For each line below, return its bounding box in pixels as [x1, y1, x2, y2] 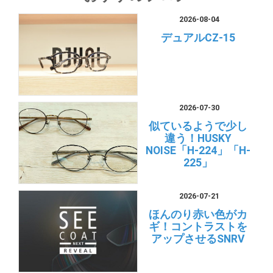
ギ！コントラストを [148, 220, 247, 233]
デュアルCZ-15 [160, 31, 235, 44]
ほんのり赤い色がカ [148, 208, 247, 221]
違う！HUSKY [164, 132, 232, 144]
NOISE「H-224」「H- [145, 144, 250, 157]
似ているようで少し [148, 119, 247, 132]
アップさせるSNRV [151, 232, 244, 245]
